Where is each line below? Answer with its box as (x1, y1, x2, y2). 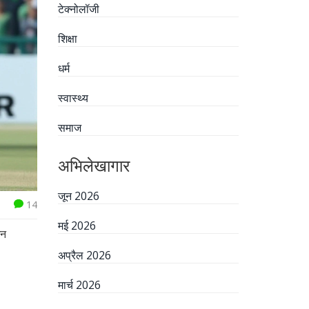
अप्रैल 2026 (57, 248, 111, 263)
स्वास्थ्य (57, 90, 88, 106)
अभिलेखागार (57, 154, 130, 177)
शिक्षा (57, 31, 77, 46)
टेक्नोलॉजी (57, 1, 99, 17)
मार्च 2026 (57, 277, 101, 292)
